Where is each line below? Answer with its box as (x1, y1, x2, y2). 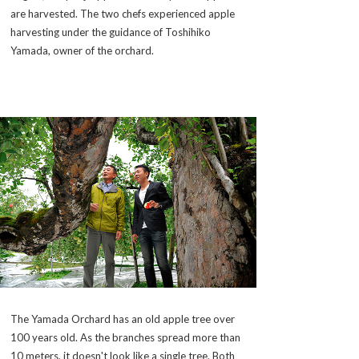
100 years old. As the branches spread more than (10, 330, 240, 344)
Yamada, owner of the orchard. (10, 43, 154, 57)
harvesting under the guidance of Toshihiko (10, 25, 211, 38)
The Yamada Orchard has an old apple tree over (10, 312, 235, 325)
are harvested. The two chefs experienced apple (10, 6, 235, 20)
